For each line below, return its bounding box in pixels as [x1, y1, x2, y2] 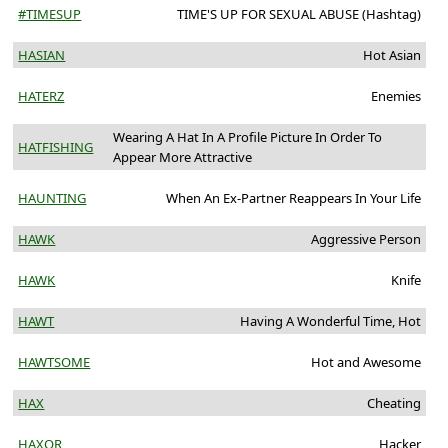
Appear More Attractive [113, 148, 253, 167]
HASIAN [18, 46, 66, 65]
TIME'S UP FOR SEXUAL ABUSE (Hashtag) [176, 5, 421, 24]
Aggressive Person [310, 230, 421, 249]
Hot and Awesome [310, 353, 421, 372]
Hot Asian [362, 46, 421, 65]
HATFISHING [18, 138, 94, 157]
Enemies [370, 87, 421, 106]
